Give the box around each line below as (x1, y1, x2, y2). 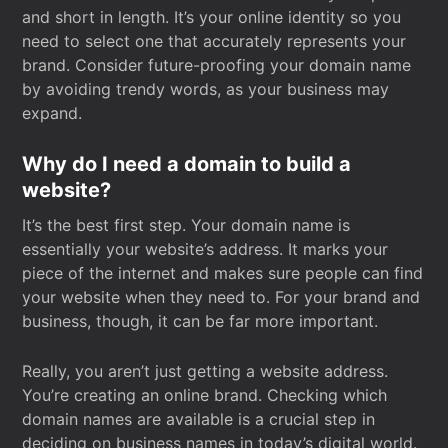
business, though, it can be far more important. (22, 311, 379, 331)
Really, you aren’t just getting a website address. (22, 361, 389, 381)
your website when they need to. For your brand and (22, 287, 421, 307)
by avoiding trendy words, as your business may (22, 79, 390, 99)
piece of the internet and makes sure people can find (22, 263, 424, 283)
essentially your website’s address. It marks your (22, 239, 389, 259)
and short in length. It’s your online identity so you (22, 7, 402, 27)
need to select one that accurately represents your (22, 31, 407, 51)
